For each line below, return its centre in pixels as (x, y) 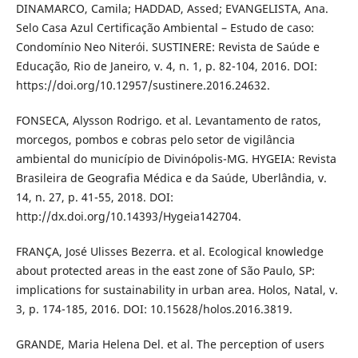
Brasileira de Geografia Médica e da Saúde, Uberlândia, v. (171, 178)
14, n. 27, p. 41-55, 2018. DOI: (94, 197)
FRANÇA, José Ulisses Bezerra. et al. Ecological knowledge (169, 252)
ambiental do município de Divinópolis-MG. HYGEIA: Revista (176, 159)
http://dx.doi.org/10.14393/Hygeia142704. (128, 217)
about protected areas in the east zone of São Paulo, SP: (165, 271)
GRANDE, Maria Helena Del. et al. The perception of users (170, 344)
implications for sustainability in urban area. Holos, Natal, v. (177, 290)
